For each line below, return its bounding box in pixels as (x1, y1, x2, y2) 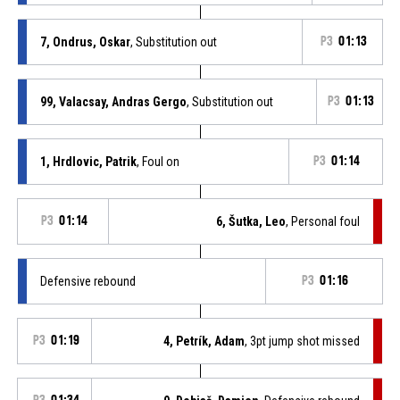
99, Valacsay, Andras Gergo (39, 94, 187, 109)
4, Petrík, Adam (163, 333, 246, 348)
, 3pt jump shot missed (245, 333, 361, 348)
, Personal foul (286, 213, 361, 229)
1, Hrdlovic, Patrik (39, 154, 137, 169)
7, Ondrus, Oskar (39, 34, 130, 49)
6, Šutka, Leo (216, 213, 287, 229)
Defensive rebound (39, 273, 136, 288)
